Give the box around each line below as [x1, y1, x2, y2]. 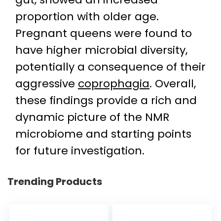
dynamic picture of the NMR [15, 110, 169, 125]
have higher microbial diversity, [15, 42, 187, 58]
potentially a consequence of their [15, 59, 206, 75]
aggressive [15, 76, 78, 92]
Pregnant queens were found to [15, 26, 192, 41]
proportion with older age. [15, 9, 159, 25]
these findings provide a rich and [15, 93, 197, 109]
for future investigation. [15, 143, 145, 159]
